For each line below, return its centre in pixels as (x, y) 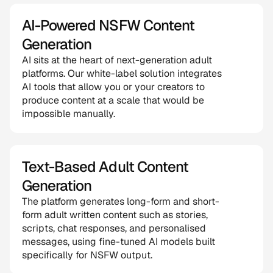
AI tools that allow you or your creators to (113, 87)
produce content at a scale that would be (113, 100)
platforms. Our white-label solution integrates (122, 73)
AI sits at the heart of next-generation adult (117, 60)
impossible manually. (69, 114)
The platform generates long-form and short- (121, 201)
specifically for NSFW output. (87, 255)
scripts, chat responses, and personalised (114, 228)
